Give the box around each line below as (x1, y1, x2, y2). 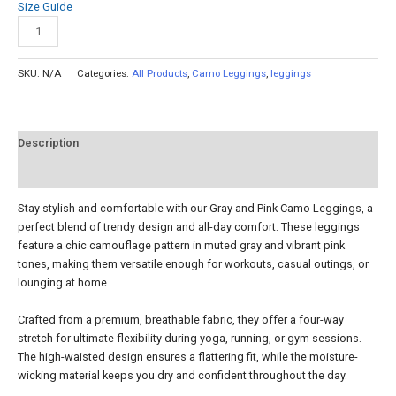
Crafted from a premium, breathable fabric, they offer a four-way (18, 312, 344, 326)
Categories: (77, 66, 132, 80)
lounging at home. (18, 276, 110, 290)
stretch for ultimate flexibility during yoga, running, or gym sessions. (18, 331, 362, 345)
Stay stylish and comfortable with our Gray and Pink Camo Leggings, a (18, 202, 373, 216)
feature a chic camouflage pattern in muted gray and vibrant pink (18, 239, 345, 253)
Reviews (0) (18, 166, 79, 180)
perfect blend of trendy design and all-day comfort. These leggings (18, 220, 360, 234)
